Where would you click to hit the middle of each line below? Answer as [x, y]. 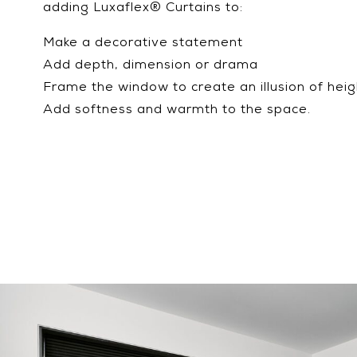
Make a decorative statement [143, 44]
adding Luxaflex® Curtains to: [143, 9]
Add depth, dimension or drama [150, 66]
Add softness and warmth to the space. [177, 111]
